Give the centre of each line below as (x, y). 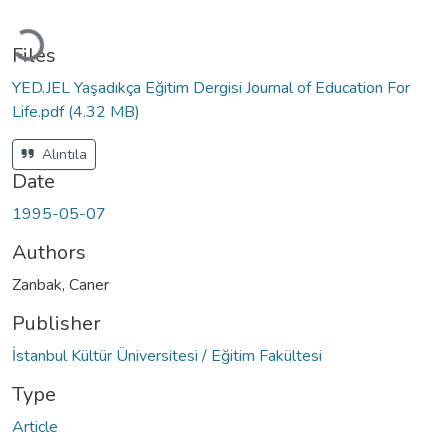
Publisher (56, 323)
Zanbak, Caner (60, 284)
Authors (49, 252)
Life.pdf (40, 111)
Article (35, 426)
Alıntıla (62, 154)
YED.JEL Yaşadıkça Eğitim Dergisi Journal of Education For (211, 87)
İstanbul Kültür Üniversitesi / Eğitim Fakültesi (167, 355)
